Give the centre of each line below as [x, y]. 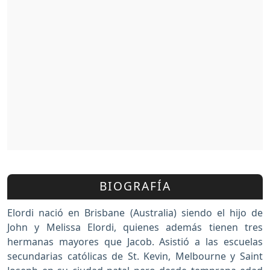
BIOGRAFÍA [135, 186]
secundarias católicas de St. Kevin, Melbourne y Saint [135, 256]
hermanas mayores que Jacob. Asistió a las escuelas [135, 241]
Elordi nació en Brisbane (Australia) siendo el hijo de [135, 212]
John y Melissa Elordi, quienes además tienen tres [135, 227]
